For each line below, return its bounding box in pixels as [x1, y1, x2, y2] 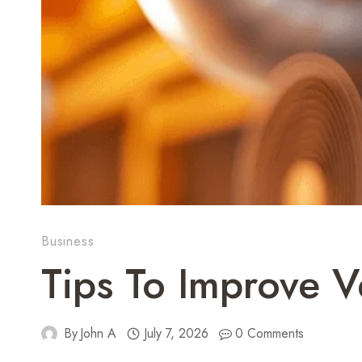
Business [41, 232, 95, 251]
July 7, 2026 [143, 324, 208, 343]
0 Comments [235, 324, 305, 343]
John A [80, 324, 117, 343]
